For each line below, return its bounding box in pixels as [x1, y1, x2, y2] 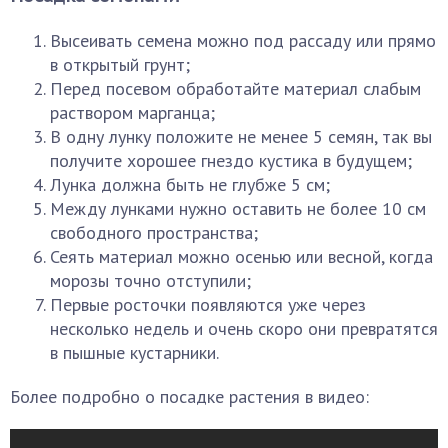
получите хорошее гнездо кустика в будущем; [50, 149, 412, 172]
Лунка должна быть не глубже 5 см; [50, 173, 330, 196]
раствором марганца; [50, 101, 215, 124]
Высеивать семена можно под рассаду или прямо [50, 29, 436, 52]
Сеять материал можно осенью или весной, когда [50, 245, 433, 268]
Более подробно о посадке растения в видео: [10, 385, 369, 408]
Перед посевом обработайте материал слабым [50, 77, 421, 100]
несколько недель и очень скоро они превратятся [50, 317, 438, 340]
